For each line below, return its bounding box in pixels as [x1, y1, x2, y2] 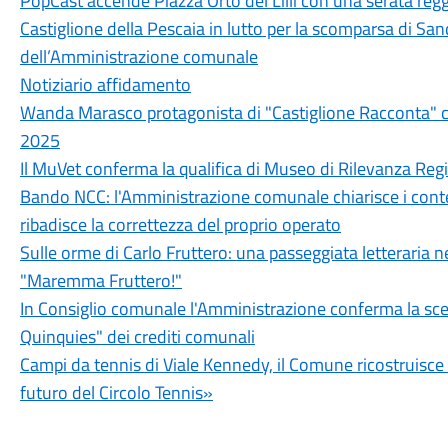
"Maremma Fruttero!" [19, 267, 182, 294]
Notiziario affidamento [19, 71, 191, 98]
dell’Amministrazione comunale [19, 43, 258, 70]
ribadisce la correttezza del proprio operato [19, 211, 341, 238]
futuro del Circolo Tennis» [19, 379, 213, 406]
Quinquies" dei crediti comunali [19, 323, 255, 350]
